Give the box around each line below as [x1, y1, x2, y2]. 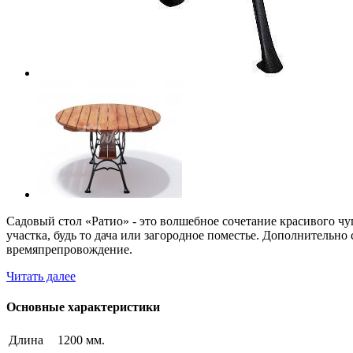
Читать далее [6, 269, 76, 283]
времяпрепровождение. [6, 242, 132, 256]
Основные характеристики [6, 300, 160, 314]
